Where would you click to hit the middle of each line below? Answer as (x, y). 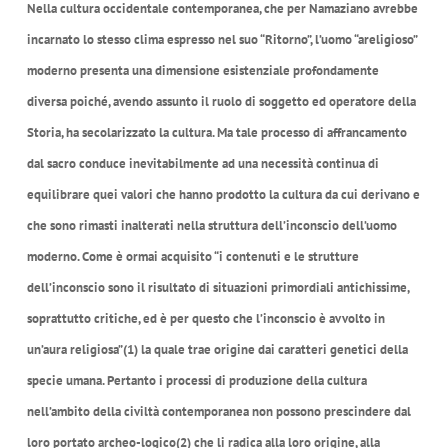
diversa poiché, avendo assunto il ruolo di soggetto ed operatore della (221, 101)
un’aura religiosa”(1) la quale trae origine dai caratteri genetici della (217, 349)
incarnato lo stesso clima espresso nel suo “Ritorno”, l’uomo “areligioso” (221, 39)
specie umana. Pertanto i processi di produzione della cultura (196, 380)
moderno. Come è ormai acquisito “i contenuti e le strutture (192, 256)
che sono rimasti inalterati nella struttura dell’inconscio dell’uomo (211, 225)
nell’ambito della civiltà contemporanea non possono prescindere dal (218, 411)
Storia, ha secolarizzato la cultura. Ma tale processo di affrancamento (216, 132)
